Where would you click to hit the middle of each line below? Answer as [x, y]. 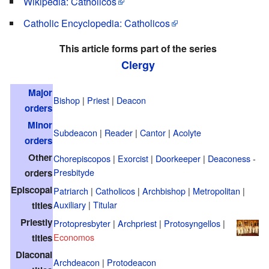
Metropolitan [216, 190]
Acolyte [187, 132]
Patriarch [71, 190]
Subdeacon [75, 132]
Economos [74, 237]
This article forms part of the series [138, 48]
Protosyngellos [192, 223]
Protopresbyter [82, 223]
